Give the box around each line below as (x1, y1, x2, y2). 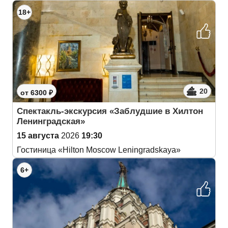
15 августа (17, 131, 59, 140)
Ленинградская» (17, 117, 85, 126)
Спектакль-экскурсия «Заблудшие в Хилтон (17, 106, 203, 116)
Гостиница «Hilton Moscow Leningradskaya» (17, 146, 181, 154)
